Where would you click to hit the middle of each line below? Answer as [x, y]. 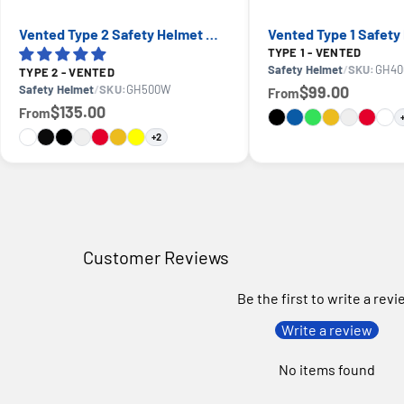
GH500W [149, 89]
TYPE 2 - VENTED [67, 72]
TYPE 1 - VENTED [314, 52]
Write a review [326, 329]
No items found [326, 369]
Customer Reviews [156, 257]
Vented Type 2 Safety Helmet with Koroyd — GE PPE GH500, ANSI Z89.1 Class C [212, 33]
